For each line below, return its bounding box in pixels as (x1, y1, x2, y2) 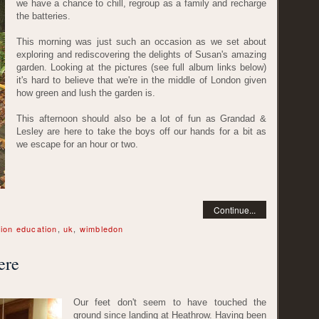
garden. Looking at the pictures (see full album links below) (16, 62, 266, 73)
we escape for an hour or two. (16, 139, 138, 150)
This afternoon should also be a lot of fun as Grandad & (16, 113, 266, 124)
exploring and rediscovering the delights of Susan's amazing (16, 49, 266, 60)
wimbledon (79, 223, 124, 234)
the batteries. (16, 11, 70, 21)
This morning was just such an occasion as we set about (16, 36, 266, 47)
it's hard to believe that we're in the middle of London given (16, 75, 266, 85)
